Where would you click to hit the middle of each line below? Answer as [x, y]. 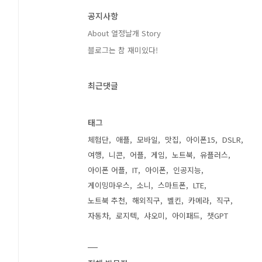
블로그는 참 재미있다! [123, 50]
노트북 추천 [107, 200]
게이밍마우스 [109, 185]
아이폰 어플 [107, 170]
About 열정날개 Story [125, 33]
